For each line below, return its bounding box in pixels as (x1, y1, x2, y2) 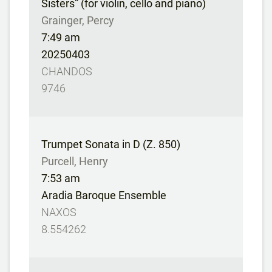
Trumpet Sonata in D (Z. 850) (41, 138, 180, 151)
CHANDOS (41, 65, 92, 78)
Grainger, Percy (41, 14, 114, 27)
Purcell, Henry (41, 155, 108, 168)
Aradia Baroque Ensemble (41, 189, 166, 202)
